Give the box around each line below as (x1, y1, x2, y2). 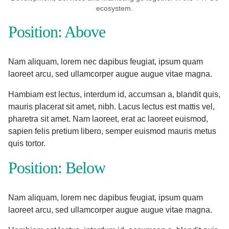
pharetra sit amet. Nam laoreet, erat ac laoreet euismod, (8, 114, 208, 123)
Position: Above (8, 22, 105, 41)
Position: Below (8, 158, 105, 177)
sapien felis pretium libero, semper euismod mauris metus (8, 126, 216, 135)
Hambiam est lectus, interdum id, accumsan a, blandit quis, (8, 89, 220, 99)
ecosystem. (96, 4, 133, 12)
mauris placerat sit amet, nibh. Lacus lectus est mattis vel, (8, 102, 215, 111)
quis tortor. (8, 139, 45, 148)
